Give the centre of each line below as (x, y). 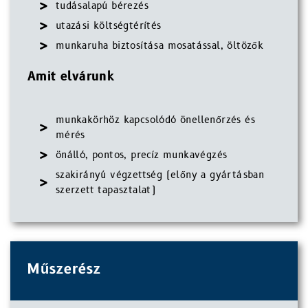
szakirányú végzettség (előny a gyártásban (160, 175)
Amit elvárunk (71, 77)
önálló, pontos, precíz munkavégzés (141, 155)
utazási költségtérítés (108, 26)
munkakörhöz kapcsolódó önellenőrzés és (155, 120)
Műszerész (64, 269)
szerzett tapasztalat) (106, 190)
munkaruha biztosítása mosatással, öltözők (159, 46)
